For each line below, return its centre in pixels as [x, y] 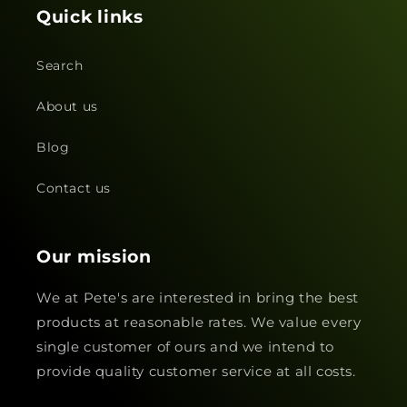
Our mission [94, 256]
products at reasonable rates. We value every [199, 322]
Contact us [74, 188]
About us [67, 106]
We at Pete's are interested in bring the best [198, 298]
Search [60, 65]
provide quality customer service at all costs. [196, 371]
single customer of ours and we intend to [186, 347]
